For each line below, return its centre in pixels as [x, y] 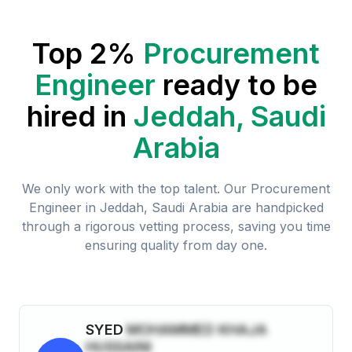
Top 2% [84, 53]
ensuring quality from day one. [176, 245]
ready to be [240, 84]
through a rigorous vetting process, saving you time [176, 226]
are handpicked [275, 207]
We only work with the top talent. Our [134, 188]
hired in [76, 116]
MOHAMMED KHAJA [197, 329]
